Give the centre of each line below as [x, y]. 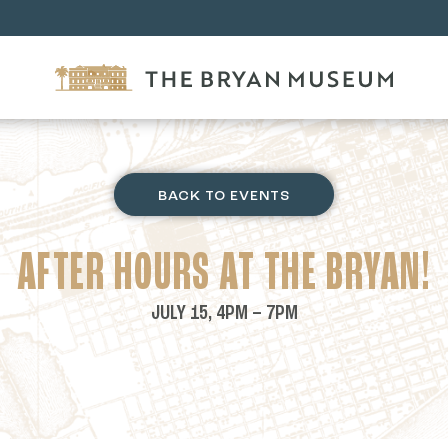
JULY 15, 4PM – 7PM [224, 313]
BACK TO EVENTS [223, 197]
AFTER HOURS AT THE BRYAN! [224, 274]
